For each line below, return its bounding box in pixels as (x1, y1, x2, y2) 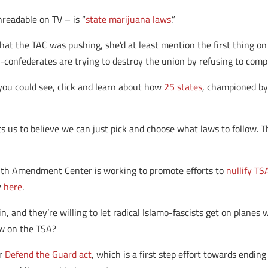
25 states (164, 80, 203, 94)
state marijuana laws (86, 12, 172, 26)
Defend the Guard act (5, 247, 92, 261)
